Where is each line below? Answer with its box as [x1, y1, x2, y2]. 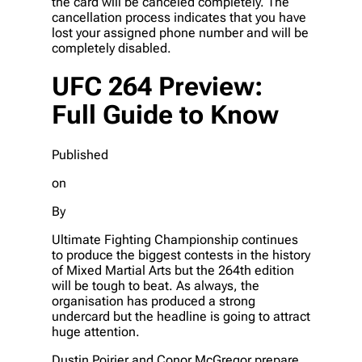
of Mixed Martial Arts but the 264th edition [52, 262, 294, 278]
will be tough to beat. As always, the [52, 277, 259, 293]
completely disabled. [52, 40, 171, 56]
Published [52, 146, 108, 162]
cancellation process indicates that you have [52, 9, 306, 25]
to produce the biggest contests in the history [52, 246, 310, 263]
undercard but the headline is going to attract [52, 308, 310, 324]
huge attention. [52, 323, 140, 339]
